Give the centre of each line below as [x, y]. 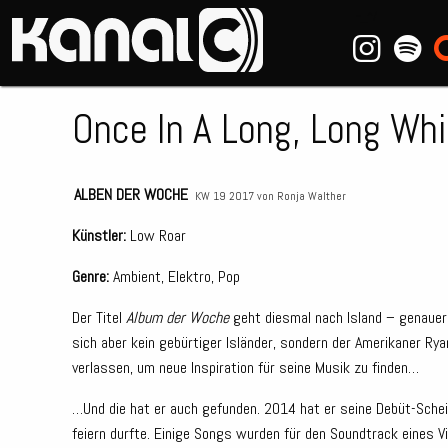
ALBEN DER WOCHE [131, 194]
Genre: [90, 276]
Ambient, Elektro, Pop [174, 276]
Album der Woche [177, 317]
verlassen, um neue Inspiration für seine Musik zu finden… [245, 367]
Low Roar [156, 235]
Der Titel [99, 317]
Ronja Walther [311, 196]
